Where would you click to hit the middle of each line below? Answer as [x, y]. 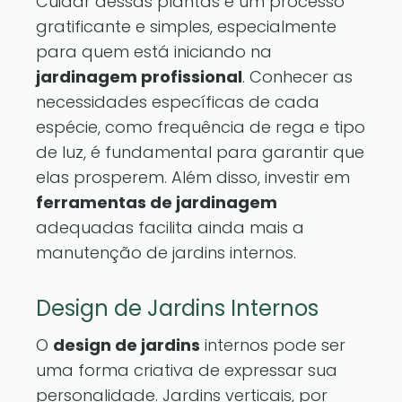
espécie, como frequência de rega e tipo [201, 127]
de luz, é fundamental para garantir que [200, 152]
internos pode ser [273, 345]
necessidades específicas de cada [178, 102]
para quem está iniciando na [154, 52]
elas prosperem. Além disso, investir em [193, 177]
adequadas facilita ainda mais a [170, 227]
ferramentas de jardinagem [157, 202]
